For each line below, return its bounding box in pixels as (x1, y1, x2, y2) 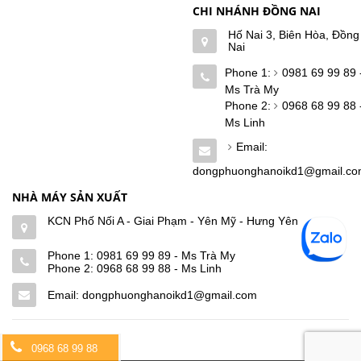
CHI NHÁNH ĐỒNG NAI (193, 3, 321, 19)
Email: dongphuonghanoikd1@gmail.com (48, 288, 257, 302)
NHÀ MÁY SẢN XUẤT (12, 189, 127, 205)
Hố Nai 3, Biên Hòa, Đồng (228, 28, 359, 42)
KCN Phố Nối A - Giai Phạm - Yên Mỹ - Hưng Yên (48, 214, 298, 228)
